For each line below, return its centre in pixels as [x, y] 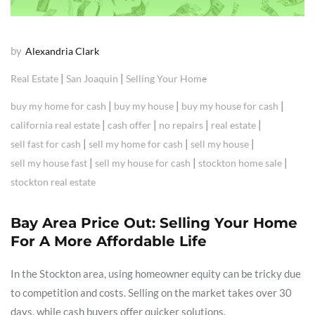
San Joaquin [92, 78]
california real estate [55, 124]
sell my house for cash [143, 162]
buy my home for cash [58, 105]
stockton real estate [53, 181]
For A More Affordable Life [109, 241]
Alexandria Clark [62, 51]
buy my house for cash [230, 105]
